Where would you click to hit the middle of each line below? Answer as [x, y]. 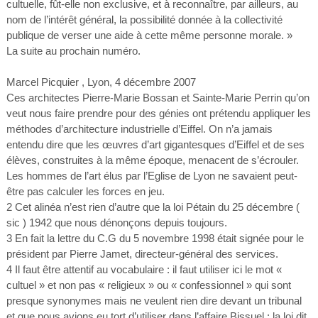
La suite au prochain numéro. [73, 51]
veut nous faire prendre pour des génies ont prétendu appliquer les [158, 113]
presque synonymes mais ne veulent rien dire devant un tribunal [154, 301]
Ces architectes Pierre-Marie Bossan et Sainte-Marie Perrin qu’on [158, 98]
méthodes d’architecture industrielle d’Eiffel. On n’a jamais [139, 129]
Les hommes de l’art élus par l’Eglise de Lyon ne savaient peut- [152, 176]
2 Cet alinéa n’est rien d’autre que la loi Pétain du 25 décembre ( [153, 207]
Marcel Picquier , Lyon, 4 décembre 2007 [101, 82]
